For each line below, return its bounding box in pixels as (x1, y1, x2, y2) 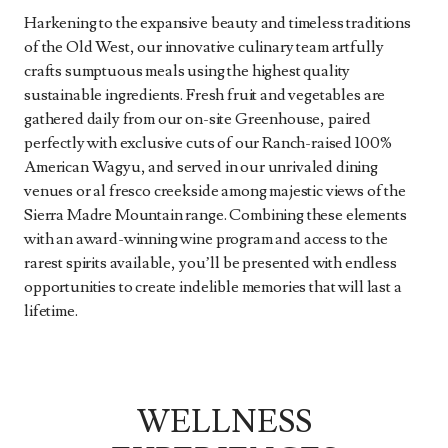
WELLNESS (136, 400, 312, 443)
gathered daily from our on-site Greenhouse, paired (24, 108, 371, 129)
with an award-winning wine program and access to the (24, 228, 388, 249)
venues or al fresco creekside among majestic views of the (24, 180, 406, 201)
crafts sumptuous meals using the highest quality (24, 60, 351, 81)
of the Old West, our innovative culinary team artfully (24, 36, 384, 57)
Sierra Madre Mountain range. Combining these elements (24, 204, 407, 225)
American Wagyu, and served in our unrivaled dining (24, 156, 378, 177)
